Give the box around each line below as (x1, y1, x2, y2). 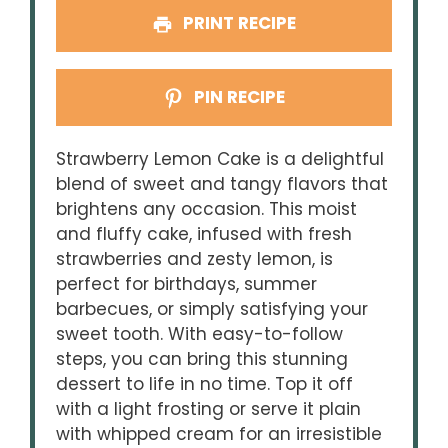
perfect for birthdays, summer (56, 272, 318, 297)
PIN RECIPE (190, 85, 286, 110)
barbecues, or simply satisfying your (56, 297, 369, 322)
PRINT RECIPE (179, 11, 297, 36)
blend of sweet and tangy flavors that (56, 172, 389, 197)
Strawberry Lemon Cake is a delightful (56, 147, 385, 172)
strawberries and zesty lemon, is (56, 247, 334, 272)
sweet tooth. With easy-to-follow (56, 322, 344, 347)
